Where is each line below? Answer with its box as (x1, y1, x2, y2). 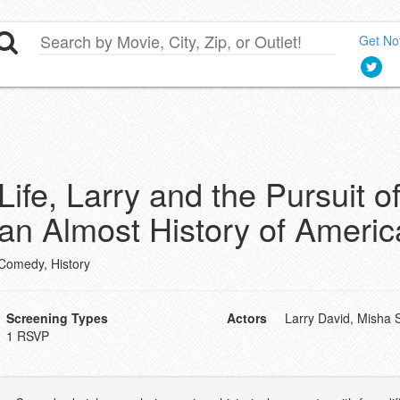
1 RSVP (5, 327, 49, 345)
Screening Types (5, 309, 108, 327)
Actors (227, 309, 267, 327)
